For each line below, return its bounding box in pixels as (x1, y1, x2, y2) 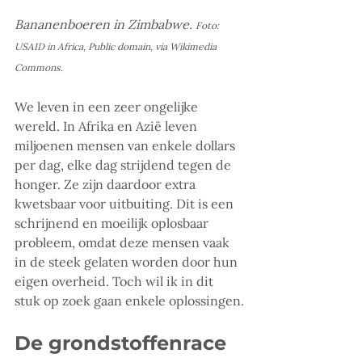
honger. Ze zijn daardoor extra (15, 176, 199, 193)
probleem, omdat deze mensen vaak (15, 234, 233, 251)
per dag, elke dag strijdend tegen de (15, 157, 234, 174)
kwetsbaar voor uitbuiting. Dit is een (15, 196, 237, 213)
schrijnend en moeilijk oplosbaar (15, 215, 212, 232)
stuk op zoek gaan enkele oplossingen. (15, 293, 244, 309)
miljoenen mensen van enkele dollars (15, 137, 238, 154)
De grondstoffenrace (15, 331, 226, 356)
